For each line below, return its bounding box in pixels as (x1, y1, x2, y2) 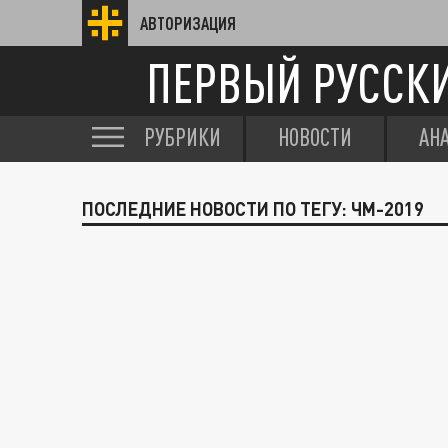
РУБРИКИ (144, 123, 221, 151)
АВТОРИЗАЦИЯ (140, 13, 236, 33)
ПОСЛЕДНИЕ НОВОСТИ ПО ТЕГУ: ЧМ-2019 (82, 198, 424, 220)
